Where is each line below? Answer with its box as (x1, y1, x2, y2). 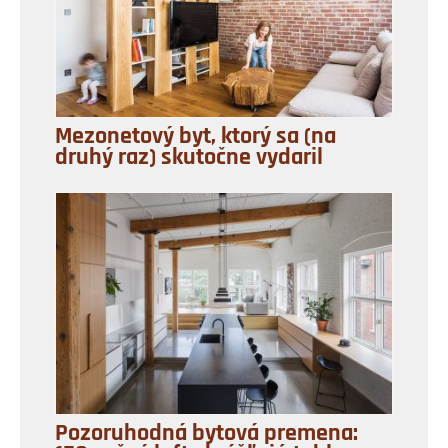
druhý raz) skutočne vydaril (55, 145, 323, 170)
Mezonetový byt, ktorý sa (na (55, 124, 336, 149)
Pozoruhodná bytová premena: (55, 421, 358, 446)
